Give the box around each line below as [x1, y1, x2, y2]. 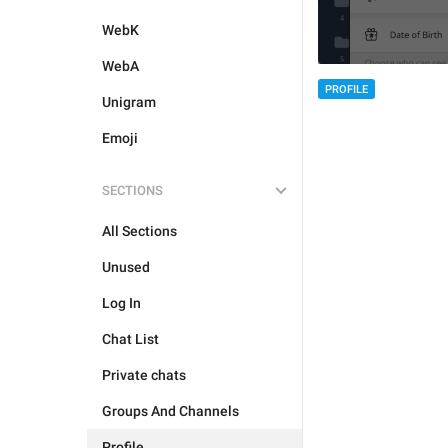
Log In [102, 295, 141, 311]
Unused [102, 259, 150, 275]
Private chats [102, 367, 186, 383]
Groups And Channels [102, 403, 239, 419]
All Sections [102, 223, 177, 239]
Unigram [102, 94, 156, 110]
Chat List [102, 331, 159, 347]
